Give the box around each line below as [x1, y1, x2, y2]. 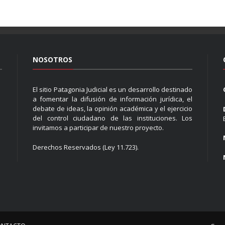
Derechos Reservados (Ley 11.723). [33, 142, 139, 152]
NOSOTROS [33, 55, 72, 64]
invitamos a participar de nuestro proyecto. [33, 123, 164, 132]
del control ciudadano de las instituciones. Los [33, 114, 192, 123]
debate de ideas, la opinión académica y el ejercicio [33, 104, 192, 113]
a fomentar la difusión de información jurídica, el [33, 94, 192, 103]
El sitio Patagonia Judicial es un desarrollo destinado [33, 85, 192, 94]
